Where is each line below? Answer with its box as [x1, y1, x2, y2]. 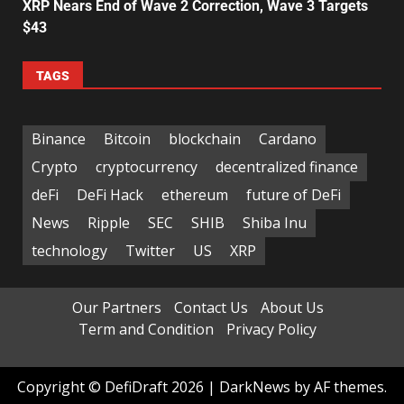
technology [32, 241, 107, 262]
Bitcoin [104, 129, 151, 150]
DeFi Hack [77, 185, 143, 206]
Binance [32, 129, 86, 150]
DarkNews [219, 376, 290, 397]
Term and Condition [78, 318, 214, 339]
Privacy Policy [226, 318, 317, 339]
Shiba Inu [243, 213, 307, 234]
